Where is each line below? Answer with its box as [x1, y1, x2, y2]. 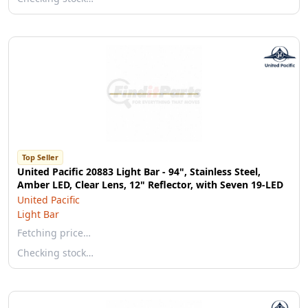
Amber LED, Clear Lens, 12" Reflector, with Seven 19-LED [17, 178, 283, 191]
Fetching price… [17, 226, 91, 239]
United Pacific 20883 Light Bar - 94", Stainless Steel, [17, 165, 261, 178]
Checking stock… [17, 246, 93, 259]
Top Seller [22, 152, 58, 162]
